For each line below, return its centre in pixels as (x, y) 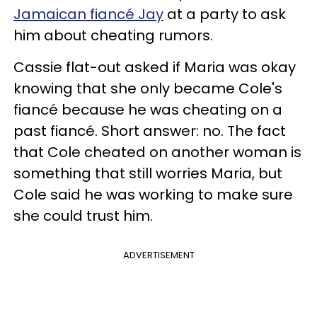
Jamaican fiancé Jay (88, 14)
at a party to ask (225, 14)
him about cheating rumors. (115, 35)
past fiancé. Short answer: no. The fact (150, 131)
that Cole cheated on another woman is (157, 152)
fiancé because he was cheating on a (148, 109)
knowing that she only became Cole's (148, 88)
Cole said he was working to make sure (153, 194)
